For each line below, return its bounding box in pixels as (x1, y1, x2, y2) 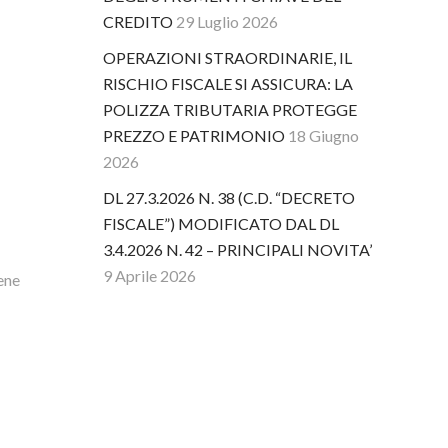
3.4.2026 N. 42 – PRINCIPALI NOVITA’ (103, 240, 373, 259)
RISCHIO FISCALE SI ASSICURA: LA (103, 74, 354, 93)
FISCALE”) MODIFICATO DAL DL (103, 214, 340, 233)
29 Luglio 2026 (176, 12, 279, 31)
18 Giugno (288, 126, 360, 145)
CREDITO (103, 12, 174, 31)
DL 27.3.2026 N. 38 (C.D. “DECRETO (103, 188, 356, 207)
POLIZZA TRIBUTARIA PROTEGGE (103, 100, 358, 119)
